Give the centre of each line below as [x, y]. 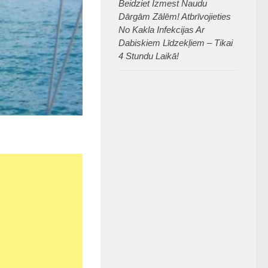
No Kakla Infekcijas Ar [162, 30]
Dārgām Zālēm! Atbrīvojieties [175, 17]
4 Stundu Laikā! [149, 56]
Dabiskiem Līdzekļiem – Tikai [176, 43]
